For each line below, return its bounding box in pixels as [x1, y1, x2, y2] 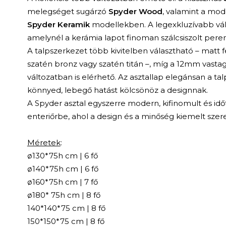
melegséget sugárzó [27, 7, 108, 17]
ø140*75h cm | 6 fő [27, 164, 98, 174]
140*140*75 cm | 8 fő [27, 203, 105, 213]
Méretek [27, 138, 61, 148]
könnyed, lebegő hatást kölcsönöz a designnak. [27, 85, 208, 95]
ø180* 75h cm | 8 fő [27, 190, 100, 200]
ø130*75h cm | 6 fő [27, 151, 98, 161]
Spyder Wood [108, 7, 162, 17]
